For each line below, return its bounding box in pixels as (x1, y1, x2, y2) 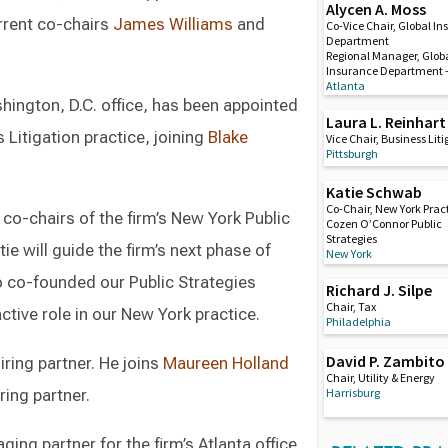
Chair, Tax (326, 299, 377, 315)
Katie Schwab (326, 182, 423, 203)
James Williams (113, 14, 233, 34)
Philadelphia (326, 314, 392, 330)
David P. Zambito (326, 350, 446, 371)
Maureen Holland (163, 353, 289, 373)
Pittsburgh (326, 145, 379, 161)
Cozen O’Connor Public (326, 216, 443, 232)
